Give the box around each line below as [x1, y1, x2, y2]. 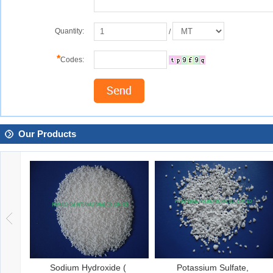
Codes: [60, 55, 84, 64]
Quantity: [55, 27, 84, 35]
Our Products [18, 129, 76, 139]
